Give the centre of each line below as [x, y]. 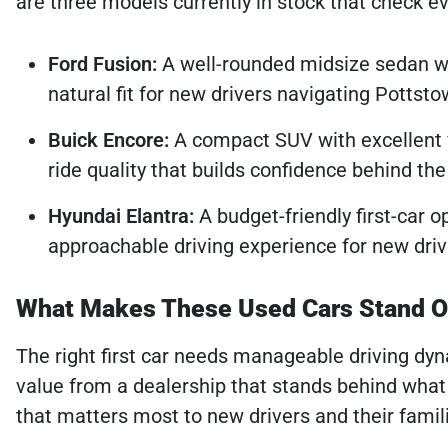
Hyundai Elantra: [121, 215]
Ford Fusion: [102, 63]
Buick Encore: [108, 139]
